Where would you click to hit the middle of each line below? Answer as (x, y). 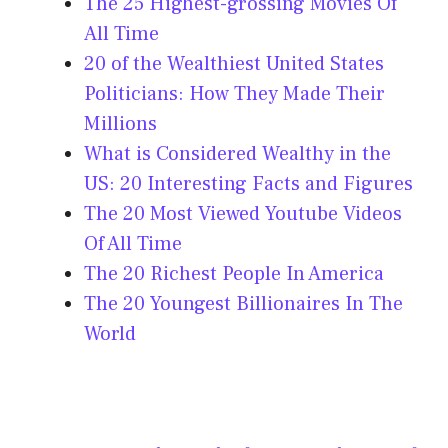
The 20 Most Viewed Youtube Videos (243, 214)
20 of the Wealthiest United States (234, 64)
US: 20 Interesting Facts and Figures (248, 184)
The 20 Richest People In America (234, 274)
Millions (120, 124)
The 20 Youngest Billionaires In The (243, 304)
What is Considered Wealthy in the (237, 154)
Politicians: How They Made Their (234, 94)
